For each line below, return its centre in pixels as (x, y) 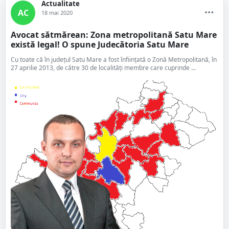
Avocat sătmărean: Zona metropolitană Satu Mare (114, 35)
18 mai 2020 (57, 13)
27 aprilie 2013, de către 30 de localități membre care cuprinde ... (103, 68)
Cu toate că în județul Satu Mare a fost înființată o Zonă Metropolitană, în (114, 60)
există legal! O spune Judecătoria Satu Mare (100, 44)
